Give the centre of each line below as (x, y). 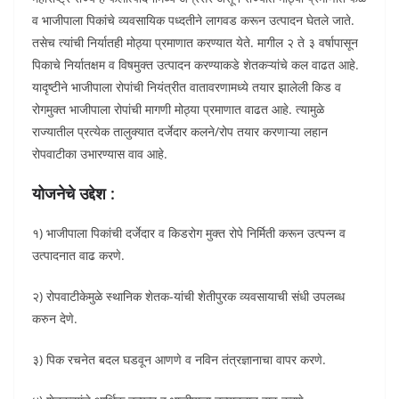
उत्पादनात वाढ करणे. (78, 255)
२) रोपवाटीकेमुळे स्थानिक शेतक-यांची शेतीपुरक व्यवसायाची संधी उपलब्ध (188, 296)
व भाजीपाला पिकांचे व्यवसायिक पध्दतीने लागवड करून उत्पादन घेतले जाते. (193, 20)
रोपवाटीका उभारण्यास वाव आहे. (100, 154)
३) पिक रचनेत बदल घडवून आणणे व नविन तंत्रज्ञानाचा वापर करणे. (179, 359)
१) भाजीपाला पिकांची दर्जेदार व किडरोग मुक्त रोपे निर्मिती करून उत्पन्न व (189, 233)
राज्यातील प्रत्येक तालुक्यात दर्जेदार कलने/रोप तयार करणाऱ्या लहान (180, 131)
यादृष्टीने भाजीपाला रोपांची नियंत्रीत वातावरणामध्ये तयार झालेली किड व (187, 87)
